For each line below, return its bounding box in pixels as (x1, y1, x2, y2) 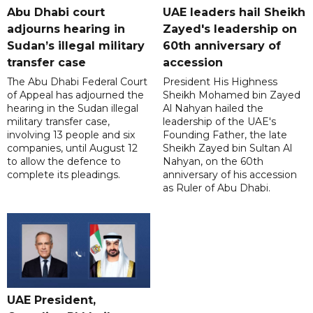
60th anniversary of (162, 39, 281, 53)
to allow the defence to (7, 155, 121, 168)
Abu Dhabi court (7, 6, 105, 20)
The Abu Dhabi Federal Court (7, 75, 147, 89)
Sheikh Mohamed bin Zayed (162, 89, 300, 102)
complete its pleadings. (7, 168, 120, 182)
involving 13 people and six (7, 129, 135, 142)
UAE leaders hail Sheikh (162, 6, 305, 20)
